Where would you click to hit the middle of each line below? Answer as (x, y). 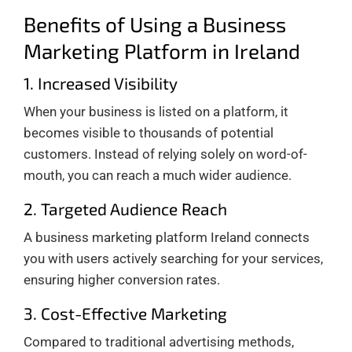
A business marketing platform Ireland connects (167, 237)
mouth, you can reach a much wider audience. (158, 175)
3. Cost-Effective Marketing (125, 313)
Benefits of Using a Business (155, 24)
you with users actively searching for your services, (173, 258)
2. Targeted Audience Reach (125, 208)
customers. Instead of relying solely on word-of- (165, 154)
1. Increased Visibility (101, 82)
